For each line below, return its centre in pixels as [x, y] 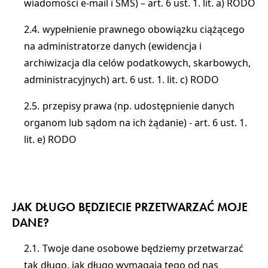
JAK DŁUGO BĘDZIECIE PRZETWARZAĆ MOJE [130, 207]
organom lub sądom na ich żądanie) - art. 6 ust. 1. [135, 123]
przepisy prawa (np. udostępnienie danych [138, 106]
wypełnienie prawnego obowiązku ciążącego [144, 29]
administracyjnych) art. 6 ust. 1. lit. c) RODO [121, 80]
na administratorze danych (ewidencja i [113, 46]
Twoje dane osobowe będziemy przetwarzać [143, 248]
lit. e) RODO [50, 139]
